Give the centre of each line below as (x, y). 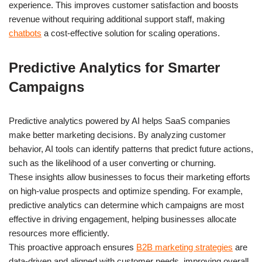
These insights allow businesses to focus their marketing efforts (130, 177)
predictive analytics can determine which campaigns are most (126, 205)
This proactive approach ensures (73, 247)
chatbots (25, 33)
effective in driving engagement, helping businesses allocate (123, 219)
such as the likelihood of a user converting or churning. (112, 163)
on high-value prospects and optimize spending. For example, (126, 191)
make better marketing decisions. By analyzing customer (117, 135)
